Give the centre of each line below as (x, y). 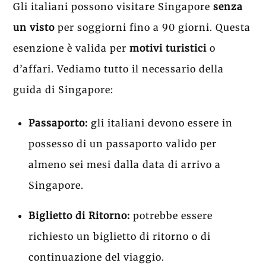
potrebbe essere (171, 215)
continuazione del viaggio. (96, 257)
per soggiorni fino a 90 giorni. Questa (153, 27)
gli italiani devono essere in (160, 123)
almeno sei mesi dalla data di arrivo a (125, 164)
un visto (34, 27)
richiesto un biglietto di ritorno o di (120, 236)
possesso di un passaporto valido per (123, 143)
